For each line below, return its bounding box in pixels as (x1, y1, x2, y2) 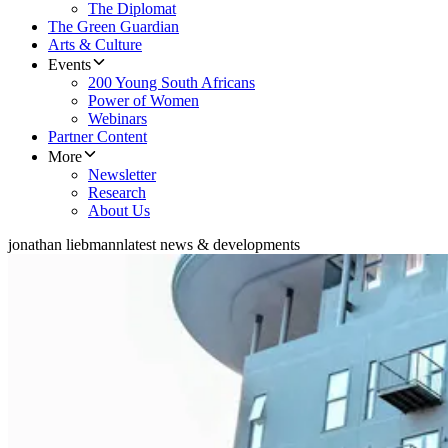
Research (88, 184, 146, 202)
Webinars (88, 110, 147, 128)
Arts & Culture (48, 36, 142, 54)
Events (48, 56, 91, 74)
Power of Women (88, 92, 199, 110)
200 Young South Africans (88, 74, 255, 92)
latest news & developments (124, 236, 300, 254)
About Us (88, 202, 150, 220)
